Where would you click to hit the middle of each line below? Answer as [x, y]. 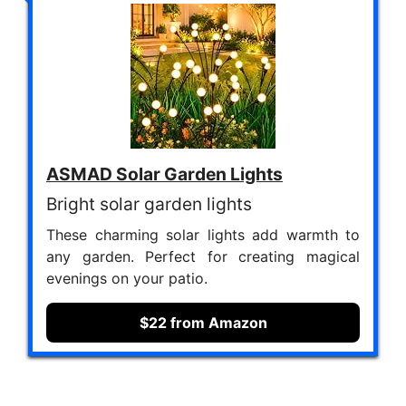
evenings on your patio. [127, 279]
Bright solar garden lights [149, 204]
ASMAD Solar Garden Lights [164, 174]
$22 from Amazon [203, 323]
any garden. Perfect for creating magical [203, 257]
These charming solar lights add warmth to [203, 235]
